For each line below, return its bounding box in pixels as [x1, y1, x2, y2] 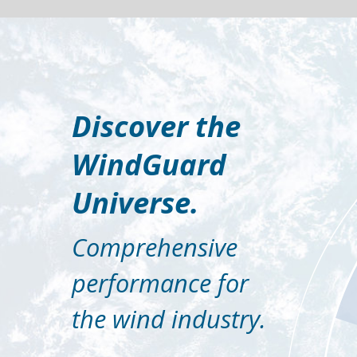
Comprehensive [50, 164, 175, 189]
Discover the [50, 76, 172, 104]
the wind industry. [50, 215, 190, 240]
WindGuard [50, 103, 162, 132]
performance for [50, 190, 182, 214]
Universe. [50, 130, 142, 159]
